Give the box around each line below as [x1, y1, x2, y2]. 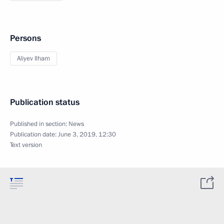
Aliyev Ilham [17, 54, 50, 63]
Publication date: [10, 130, 58, 139]
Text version [10, 140, 42, 149]
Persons [10, 32, 41, 44]
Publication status [10, 96, 79, 108]
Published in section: [10, 119, 68, 128]
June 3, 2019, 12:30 [58, 130, 116, 139]
